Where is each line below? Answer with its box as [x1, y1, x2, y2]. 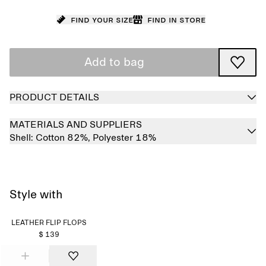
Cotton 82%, [36, 133, 93, 142]
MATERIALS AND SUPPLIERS [9, 120, 142, 129]
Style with [9, 189, 63, 201]
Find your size [70, 15, 133, 24]
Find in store [147, 15, 205, 24]
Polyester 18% [93, 133, 156, 142]
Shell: [9, 133, 36, 142]
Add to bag [84, 56, 144, 68]
